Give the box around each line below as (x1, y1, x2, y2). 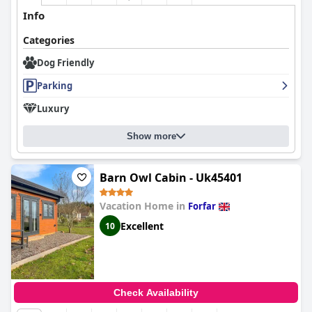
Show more (127, 131, 176, 141)
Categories (23, 33, 75, 47)
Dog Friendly (37, 56, 94, 69)
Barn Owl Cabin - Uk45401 (100, 170, 242, 185)
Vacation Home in (100, 199, 188, 212)
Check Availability (114, 287, 198, 298)
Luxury (37, 102, 69, 115)
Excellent (120, 219, 164, 233)
